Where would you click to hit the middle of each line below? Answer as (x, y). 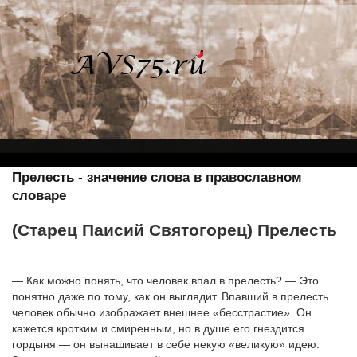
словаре (39, 196)
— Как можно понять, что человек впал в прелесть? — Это (165, 280)
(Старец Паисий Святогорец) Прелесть (175, 230)
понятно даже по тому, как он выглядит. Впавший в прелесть (170, 296)
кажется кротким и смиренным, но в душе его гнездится (158, 328)
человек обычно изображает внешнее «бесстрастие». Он (162, 312)
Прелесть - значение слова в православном (157, 177)
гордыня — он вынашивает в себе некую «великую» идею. (166, 344)
